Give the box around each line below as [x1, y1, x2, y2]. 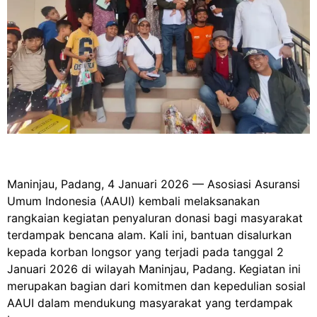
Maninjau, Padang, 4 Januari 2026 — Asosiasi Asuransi [7, 176, 300, 191]
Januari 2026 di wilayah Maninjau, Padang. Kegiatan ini [7, 261, 301, 276]
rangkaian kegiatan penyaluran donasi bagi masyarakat [7, 210, 303, 225]
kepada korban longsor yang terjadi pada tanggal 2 [7, 244, 284, 259]
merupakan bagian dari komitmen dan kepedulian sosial [7, 278, 306, 293]
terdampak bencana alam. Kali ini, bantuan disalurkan [7, 227, 292, 242]
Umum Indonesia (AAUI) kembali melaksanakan [7, 193, 260, 208]
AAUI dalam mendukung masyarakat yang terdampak [7, 295, 293, 310]
